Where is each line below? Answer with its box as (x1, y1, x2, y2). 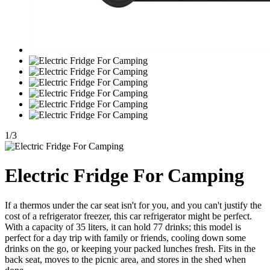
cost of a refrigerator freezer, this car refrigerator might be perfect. (5, 210, 252, 221)
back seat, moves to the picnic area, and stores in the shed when (5, 254, 246, 265)
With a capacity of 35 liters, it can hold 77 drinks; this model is (5, 221, 241, 232)
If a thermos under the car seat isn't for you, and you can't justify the (5, 199, 262, 210)
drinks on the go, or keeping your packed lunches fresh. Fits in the (5, 243, 256, 254)
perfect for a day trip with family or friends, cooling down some (5, 232, 246, 243)
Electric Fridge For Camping (5, 165, 244, 187)
